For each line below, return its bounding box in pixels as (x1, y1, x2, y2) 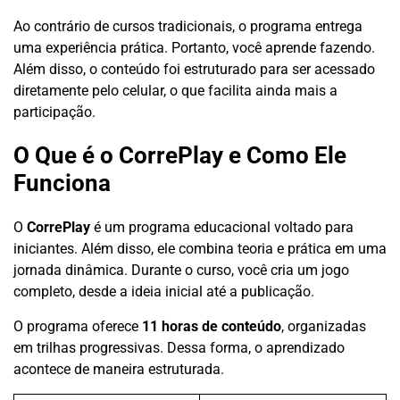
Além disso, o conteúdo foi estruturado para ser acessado (13, 60, 375, 78)
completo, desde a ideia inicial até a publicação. (13, 282, 314, 300)
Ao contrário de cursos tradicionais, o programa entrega (13, 17, 362, 35)
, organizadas (281, 317, 366, 335)
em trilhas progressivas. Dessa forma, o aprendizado (13, 338, 345, 356)
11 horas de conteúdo (142, 317, 281, 335)
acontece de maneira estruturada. (13, 360, 224, 378)
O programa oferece (13, 317, 142, 335)
